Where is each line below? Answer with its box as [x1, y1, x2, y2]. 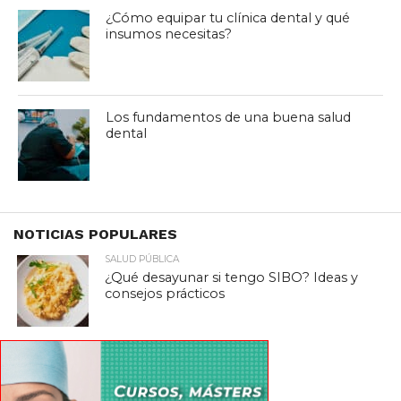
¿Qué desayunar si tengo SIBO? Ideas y [105, 269, 359, 286]
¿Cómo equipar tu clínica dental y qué [106, 9, 351, 26]
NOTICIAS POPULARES [13, 225, 177, 243]
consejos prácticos [105, 285, 226, 302]
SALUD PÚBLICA [105, 252, 180, 265]
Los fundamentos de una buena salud [106, 108, 352, 125]
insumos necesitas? [106, 25, 233, 42]
